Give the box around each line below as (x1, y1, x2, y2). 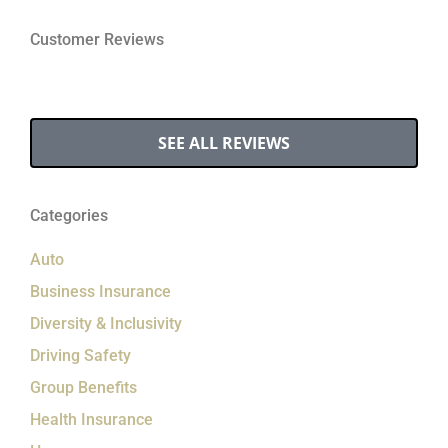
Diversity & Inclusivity (30, 313, 182, 333)
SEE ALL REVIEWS (158, 131, 290, 154)
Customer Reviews (30, 29, 164, 49)
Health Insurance (30, 409, 153, 429)
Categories (30, 205, 108, 225)
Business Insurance (30, 281, 171, 301)
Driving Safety (30, 345, 131, 365)
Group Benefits (30, 377, 137, 397)
